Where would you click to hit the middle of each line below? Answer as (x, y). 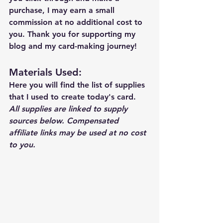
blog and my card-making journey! (73, 46)
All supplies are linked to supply (69, 109)
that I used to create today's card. (75, 97)
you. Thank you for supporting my (73, 34)
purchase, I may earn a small (63, 10)
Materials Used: (47, 72)
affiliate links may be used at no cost (79, 133)
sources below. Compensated (65, 121)
